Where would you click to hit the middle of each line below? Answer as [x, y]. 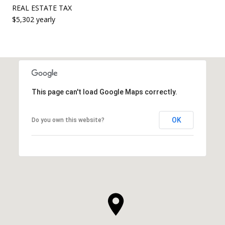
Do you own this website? [68, 120]
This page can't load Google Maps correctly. [104, 92]
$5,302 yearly [34, 19]
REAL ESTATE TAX [42, 8]
